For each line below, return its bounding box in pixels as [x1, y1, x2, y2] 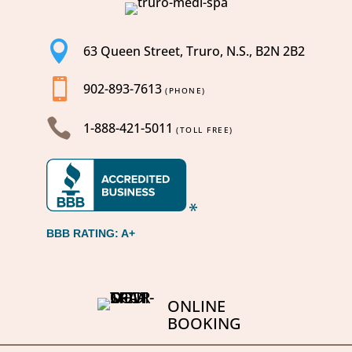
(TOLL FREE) [176, 124, 233, 136]
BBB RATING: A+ [46, 227, 135, 240]
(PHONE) [165, 85, 206, 97]
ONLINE [167, 295, 225, 317]
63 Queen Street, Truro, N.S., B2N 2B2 [83, 42, 305, 60]
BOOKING [167, 313, 241, 335]
